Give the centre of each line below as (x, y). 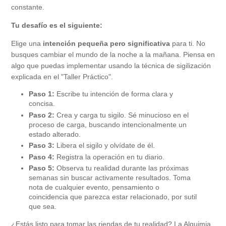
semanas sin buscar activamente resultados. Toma (110, 178)
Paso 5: (42, 168)
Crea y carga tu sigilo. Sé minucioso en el (122, 115)
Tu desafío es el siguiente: (57, 25)
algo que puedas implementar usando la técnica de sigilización (111, 66)
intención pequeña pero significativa (106, 44)
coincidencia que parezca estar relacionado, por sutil (113, 197)
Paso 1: (42, 94)
